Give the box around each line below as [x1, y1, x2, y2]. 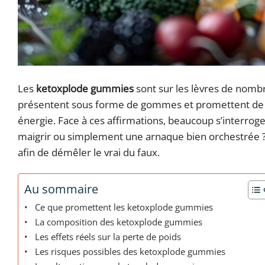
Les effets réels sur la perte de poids [35, 231, 182, 243]
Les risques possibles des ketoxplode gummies [35, 245, 226, 258]
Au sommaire [24, 180, 98, 198]
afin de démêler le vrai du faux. [18, 146, 160, 160]
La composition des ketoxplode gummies [35, 216, 203, 228]
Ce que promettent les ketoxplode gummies [35, 201, 214, 214]
